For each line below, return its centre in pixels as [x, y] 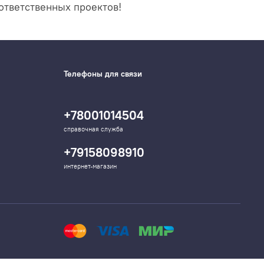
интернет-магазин [90, 166]
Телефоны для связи [103, 74]
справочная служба [93, 129]
